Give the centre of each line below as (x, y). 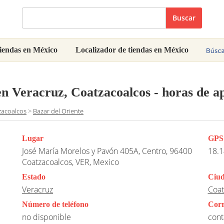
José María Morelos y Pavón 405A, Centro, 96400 (107, 151)
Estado (34, 177)
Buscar (184, 18)
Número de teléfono (55, 204)
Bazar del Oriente (58, 111)
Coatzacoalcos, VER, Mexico (70, 162)
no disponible (46, 217)
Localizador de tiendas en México (132, 50)
